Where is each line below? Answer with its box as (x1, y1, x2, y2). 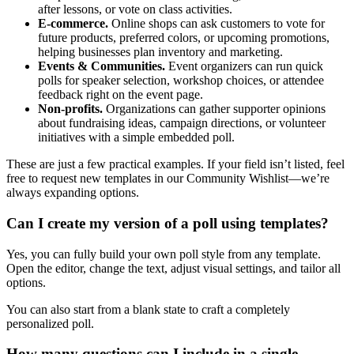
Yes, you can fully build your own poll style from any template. (6, 247, 321, 261)
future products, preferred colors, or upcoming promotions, (38, 31, 330, 45)
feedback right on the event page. (38, 88, 203, 102)
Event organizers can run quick (165, 59, 323, 73)
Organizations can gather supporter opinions (103, 102, 326, 116)
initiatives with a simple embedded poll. (38, 130, 235, 145)
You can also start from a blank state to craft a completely (6, 302, 290, 316)
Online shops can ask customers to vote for (108, 17, 325, 31)
